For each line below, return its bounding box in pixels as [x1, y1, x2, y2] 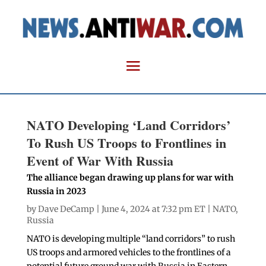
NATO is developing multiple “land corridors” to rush [26, 233, 235, 245]
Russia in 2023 [26, 186, 86, 197]
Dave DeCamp [37, 204, 94, 215]
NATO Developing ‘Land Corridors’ [26, 115, 230, 135]
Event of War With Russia [26, 151, 173, 171]
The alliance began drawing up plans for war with [26, 172, 233, 183]
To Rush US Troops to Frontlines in [26, 133, 226, 153]
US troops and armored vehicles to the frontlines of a [26, 247, 231, 258]
